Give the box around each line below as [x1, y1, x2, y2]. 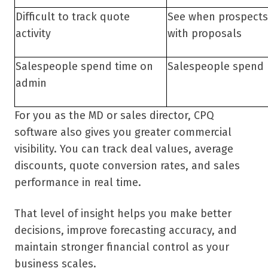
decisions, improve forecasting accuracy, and [14, 224, 237, 237]
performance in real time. [14, 176, 141, 190]
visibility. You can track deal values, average [14, 142, 233, 156]
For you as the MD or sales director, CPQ [14, 109, 214, 123]
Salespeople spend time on [16, 60, 153, 74]
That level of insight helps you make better [14, 207, 232, 221]
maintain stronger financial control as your [14, 240, 229, 254]
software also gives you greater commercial [14, 126, 232, 139]
